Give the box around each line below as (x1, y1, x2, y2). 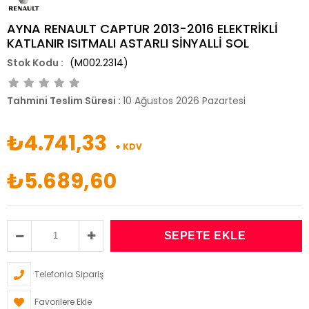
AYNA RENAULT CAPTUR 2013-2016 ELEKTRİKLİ (7, 19, 278, 37)
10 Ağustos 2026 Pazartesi (123, 93, 246, 108)
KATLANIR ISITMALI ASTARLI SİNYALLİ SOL (7, 34, 249, 52)
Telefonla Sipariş (34, 268, 103, 280)
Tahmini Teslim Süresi (7, 93, 116, 108)
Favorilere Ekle (34, 295, 92, 308)
